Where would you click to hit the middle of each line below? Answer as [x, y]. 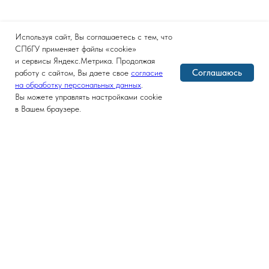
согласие [147, 73]
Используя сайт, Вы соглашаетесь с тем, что [94, 37]
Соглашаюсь [217, 72]
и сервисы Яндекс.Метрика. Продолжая [85, 61]
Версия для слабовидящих [134, 205]
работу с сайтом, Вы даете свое [73, 73]
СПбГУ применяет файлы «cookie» [76, 49]
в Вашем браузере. [48, 109]
